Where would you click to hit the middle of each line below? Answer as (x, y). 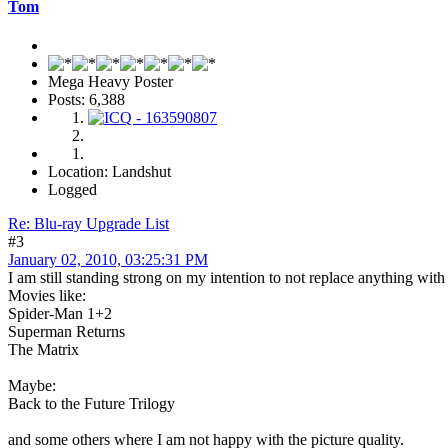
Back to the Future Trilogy (91, 403)
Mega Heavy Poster (110, 81)
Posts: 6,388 (86, 99)
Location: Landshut (109, 171)
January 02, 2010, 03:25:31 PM (108, 259)
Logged (72, 189)
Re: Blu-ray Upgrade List (88, 223)
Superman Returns (66, 331)
